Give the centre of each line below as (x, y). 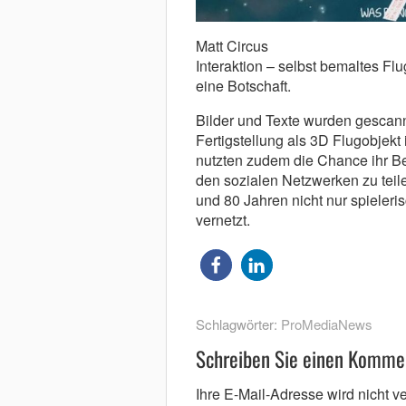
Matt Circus (232, 46)
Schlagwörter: (238, 324)
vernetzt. (222, 220)
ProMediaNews (326, 324)
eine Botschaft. (243, 86)
